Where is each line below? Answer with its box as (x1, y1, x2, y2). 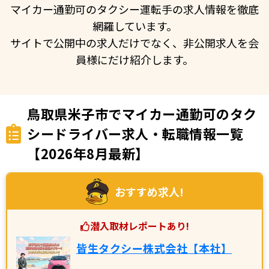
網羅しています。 (92, 17, 177, 34)
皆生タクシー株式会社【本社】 (76, 240, 232, 256)
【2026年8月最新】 (27, 143, 149, 163)
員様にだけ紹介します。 (76, 51, 193, 67)
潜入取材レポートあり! (89, 218, 189, 233)
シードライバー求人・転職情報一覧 (27, 123, 243, 143)
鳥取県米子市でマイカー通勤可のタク (27, 103, 257, 123)
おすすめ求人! (114, 183, 184, 199)
